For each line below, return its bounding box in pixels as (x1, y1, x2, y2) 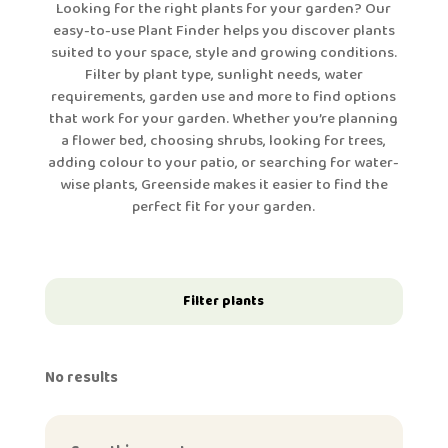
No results (44, 365, 118, 390)
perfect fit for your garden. (132, 194, 316, 219)
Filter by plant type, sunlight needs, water (84, 62, 363, 87)
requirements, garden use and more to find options (51, 84, 397, 109)
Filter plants (183, 290, 265, 312)
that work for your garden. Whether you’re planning (49, 106, 399, 131)
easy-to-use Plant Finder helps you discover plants (52, 18, 395, 43)
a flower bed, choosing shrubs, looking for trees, (61, 128, 387, 153)
